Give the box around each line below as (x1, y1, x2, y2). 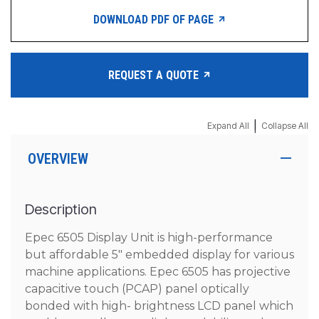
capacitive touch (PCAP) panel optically (25, 282, 249, 296)
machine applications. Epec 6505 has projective (25, 265, 291, 279)
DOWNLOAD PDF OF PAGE (93, 12, 216, 26)
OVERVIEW (28, 150, 88, 168)
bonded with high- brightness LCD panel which (25, 299, 293, 313)
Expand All (207, 120, 249, 132)
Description (25, 201, 97, 219)
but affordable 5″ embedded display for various (25, 248, 294, 262)
